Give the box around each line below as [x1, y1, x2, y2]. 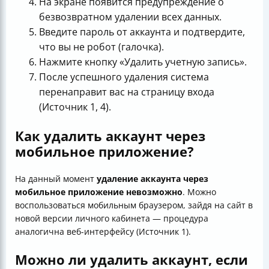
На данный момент [15, 173, 97, 185]
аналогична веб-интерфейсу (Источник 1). [15, 226, 191, 238]
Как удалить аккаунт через [15, 127, 205, 145]
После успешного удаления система [39, 70, 209, 84]
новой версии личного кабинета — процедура [15, 213, 208, 225]
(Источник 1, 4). [39, 100, 111, 114]
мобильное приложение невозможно [15, 186, 183, 198]
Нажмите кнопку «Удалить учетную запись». [39, 55, 247, 69]
